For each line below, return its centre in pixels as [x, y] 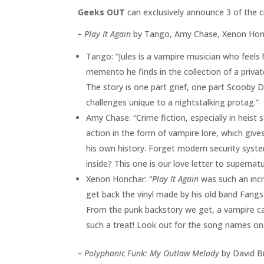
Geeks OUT [101, 12]
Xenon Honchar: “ [119, 179]
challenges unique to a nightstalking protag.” [172, 103]
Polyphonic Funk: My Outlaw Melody [152, 253]
